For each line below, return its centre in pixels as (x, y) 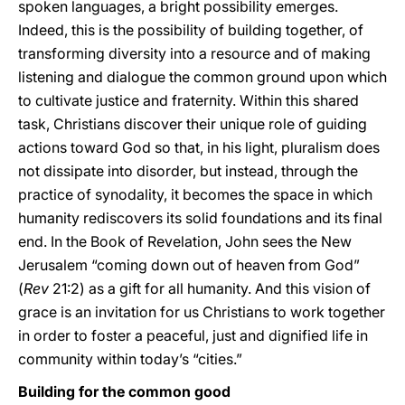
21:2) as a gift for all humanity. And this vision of (210, 288)
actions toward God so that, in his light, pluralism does (199, 147)
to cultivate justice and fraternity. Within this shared (188, 100)
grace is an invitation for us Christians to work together (202, 312)
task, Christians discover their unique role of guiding (193, 124)
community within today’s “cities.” (130, 359)
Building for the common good (124, 391)
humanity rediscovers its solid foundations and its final (200, 218)
